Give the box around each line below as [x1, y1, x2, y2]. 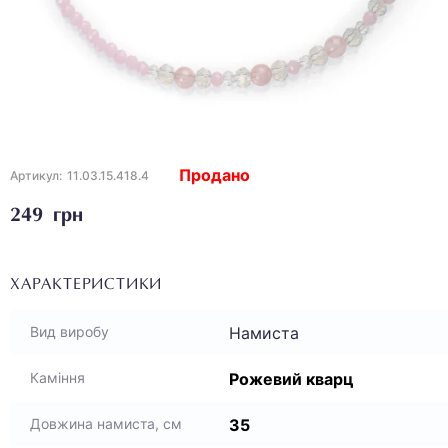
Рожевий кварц [229, 368, 354, 389]
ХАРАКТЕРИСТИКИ [10, 277, 163, 293]
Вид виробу [30, 323, 109, 340]
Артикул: [10, 168, 62, 183]
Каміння [30, 369, 85, 386]
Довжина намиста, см [30, 415, 182, 432]
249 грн [10, 206, 83, 226]
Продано [179, 165, 250, 185]
